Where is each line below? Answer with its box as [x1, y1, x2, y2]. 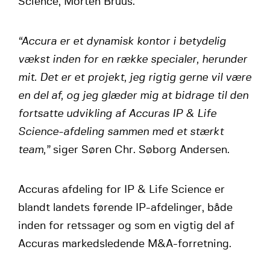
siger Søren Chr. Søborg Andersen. [53, 145, 230, 156]
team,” [18, 145, 53, 156]
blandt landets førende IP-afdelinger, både [18, 202, 233, 214]
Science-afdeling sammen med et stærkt [18, 127, 224, 138]
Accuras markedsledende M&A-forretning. [18, 239, 231, 250]
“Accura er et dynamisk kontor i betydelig [18, 36, 226, 48]
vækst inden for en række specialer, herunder [18, 54, 247, 66]
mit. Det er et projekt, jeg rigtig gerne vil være [18, 72, 251, 84]
